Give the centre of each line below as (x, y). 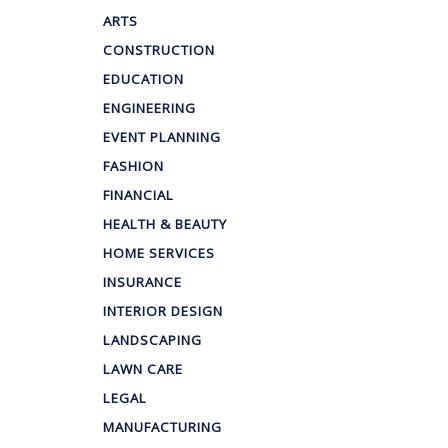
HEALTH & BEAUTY (164, 224)
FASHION (133, 166)
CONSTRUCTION (158, 50)
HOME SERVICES (158, 253)
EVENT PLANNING (161, 137)
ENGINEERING (149, 108)
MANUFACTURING (162, 427)
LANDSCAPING (152, 340)
